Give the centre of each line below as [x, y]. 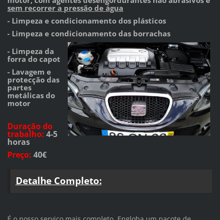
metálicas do [31, 95]
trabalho [24, 134]
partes [19, 87]
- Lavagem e [29, 71]
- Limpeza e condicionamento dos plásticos [86, 20]
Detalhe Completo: [58, 181]
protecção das [33, 79]
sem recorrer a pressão [51, 8]
